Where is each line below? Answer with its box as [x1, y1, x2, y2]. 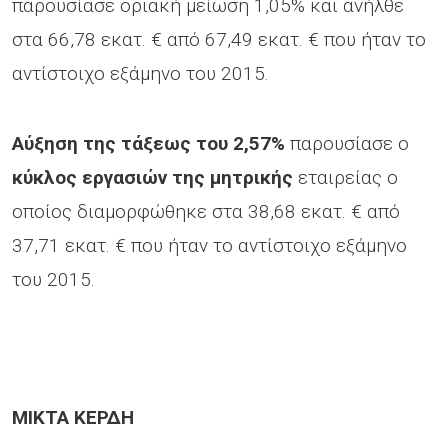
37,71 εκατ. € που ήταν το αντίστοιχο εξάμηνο [12, 233, 407, 257]
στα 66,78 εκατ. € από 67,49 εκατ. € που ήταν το [12, 27, 426, 51]
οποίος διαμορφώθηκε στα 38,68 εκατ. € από [12, 199, 400, 223]
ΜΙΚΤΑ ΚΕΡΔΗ [12, 405, 134, 429]
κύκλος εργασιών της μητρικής [12, 165, 293, 189]
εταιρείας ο [293, 165, 398, 189]
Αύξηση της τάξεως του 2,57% [12, 131, 285, 155]
